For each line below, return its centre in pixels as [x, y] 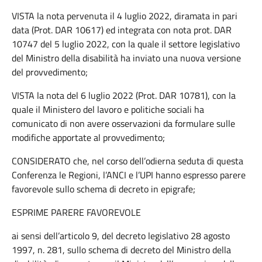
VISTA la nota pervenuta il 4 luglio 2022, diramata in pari [125, 16]
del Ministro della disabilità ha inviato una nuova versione [126, 58]
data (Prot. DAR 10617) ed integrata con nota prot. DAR [122, 30]
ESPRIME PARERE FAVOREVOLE [76, 212]
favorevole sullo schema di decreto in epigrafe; [104, 189]
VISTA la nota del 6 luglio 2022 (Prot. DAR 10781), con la [124, 95]
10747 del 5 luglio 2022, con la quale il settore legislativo [126, 44]
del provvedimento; [50, 72]
